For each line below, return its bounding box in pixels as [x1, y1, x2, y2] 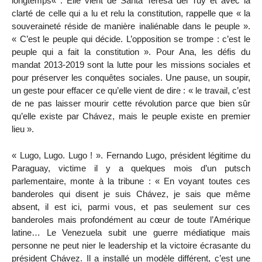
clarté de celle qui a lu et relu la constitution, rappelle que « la [12, 8, 250, 18]
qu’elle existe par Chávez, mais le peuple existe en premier [12, 111, 250, 121]
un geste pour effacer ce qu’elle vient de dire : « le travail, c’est [12, 85, 250, 95]
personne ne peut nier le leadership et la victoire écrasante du [12, 240, 250, 250]
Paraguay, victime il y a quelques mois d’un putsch [12, 163, 250, 173]
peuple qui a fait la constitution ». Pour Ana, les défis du [12, 47, 250, 57]
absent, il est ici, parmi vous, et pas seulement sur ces [12, 201, 250, 212]
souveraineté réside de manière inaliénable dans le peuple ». [12, 21, 250, 31]
